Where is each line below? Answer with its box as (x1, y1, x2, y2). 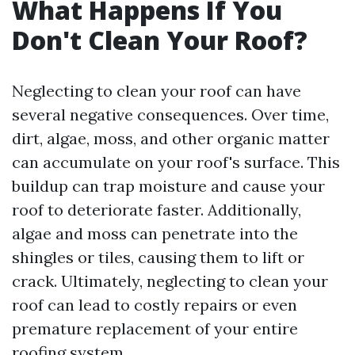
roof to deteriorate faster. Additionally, (12, 200, 301, 219)
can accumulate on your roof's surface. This (12, 152, 340, 172)
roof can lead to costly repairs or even (12, 295, 297, 315)
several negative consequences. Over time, (12, 105, 329, 124)
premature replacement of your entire (12, 319, 298, 338)
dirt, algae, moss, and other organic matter (12, 128, 330, 148)
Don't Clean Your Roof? (12, 23, 307, 57)
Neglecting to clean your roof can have (12, 81, 301, 101)
